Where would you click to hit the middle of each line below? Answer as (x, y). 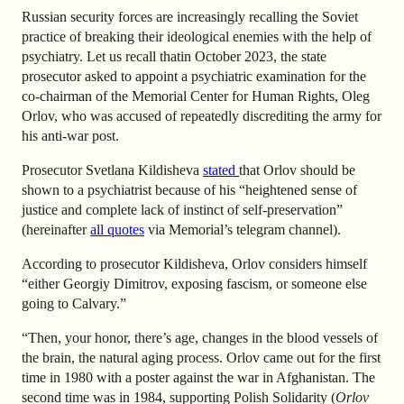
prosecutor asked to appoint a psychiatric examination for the (194, 76)
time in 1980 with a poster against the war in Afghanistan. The (198, 377)
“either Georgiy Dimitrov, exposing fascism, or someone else (194, 283)
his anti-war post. (70, 135)
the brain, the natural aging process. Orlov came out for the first (201, 357)
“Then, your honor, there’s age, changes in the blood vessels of (200, 337)
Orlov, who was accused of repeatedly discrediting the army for (202, 115)
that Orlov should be (297, 170)
